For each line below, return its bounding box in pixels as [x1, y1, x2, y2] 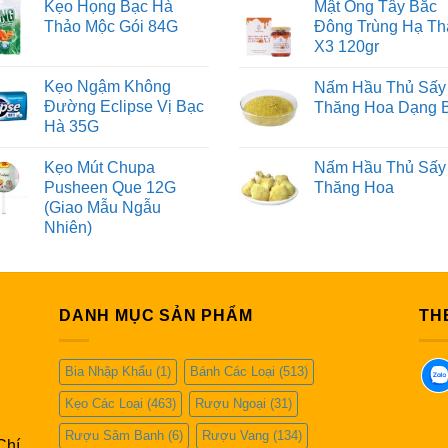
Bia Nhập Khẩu [65, 364, 152, 379]
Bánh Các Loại [190, 364, 275, 379]
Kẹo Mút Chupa [44, 159, 155, 177]
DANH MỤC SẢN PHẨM [59, 307, 253, 325]
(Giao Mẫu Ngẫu [44, 199, 161, 217]
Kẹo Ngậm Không [44, 78, 171, 96]
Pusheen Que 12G [44, 179, 176, 197]
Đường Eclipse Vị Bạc [44, 98, 204, 116]
